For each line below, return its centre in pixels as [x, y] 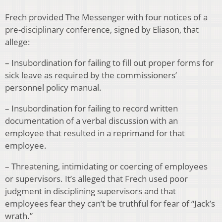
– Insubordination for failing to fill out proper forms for [109, 63]
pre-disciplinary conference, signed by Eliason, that [102, 30]
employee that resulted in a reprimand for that [95, 133]
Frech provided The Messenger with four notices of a [106, 17]
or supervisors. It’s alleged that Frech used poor [96, 179]
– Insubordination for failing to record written [91, 109]
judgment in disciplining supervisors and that [90, 191]
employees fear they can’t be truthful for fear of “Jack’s [110, 204]
